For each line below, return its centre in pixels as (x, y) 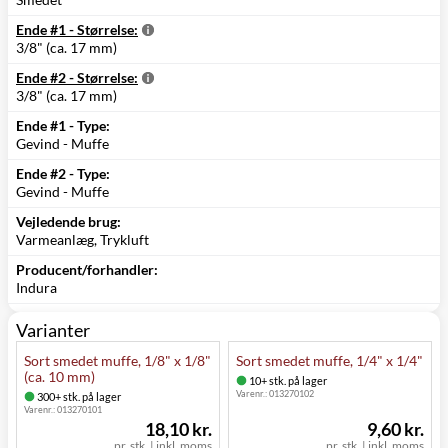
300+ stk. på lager (78, 396)
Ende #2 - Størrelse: (77, 77)
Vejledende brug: (68, 221)
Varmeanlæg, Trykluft (82, 239)
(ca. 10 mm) (59, 376)
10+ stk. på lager (287, 380)
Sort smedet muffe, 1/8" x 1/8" (117, 360)
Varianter (53, 329)
